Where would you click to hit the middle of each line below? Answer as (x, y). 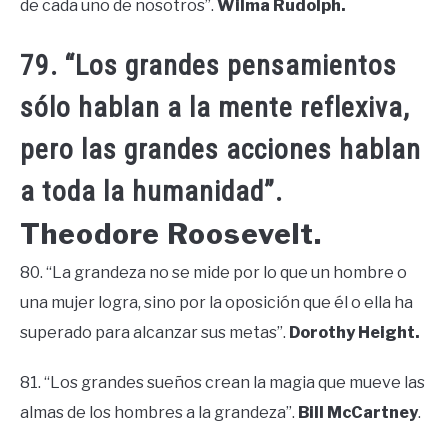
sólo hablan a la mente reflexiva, (215, 107)
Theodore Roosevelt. (171, 233)
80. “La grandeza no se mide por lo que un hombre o (213, 272)
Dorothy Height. (354, 332)
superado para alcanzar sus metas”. (154, 332)
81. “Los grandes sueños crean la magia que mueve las (222, 382)
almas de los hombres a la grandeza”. (159, 412)
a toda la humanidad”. (151, 191)
